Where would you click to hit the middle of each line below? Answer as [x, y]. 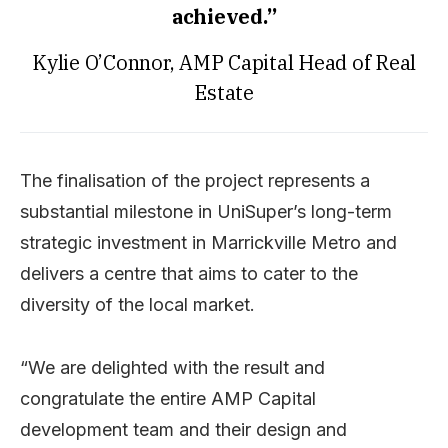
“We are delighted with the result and [172, 367]
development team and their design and [183, 429]
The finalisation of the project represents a [195, 180]
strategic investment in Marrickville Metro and [208, 242]
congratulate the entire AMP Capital [168, 398]
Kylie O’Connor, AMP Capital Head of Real [224, 62]
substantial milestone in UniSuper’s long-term [206, 211]
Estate [224, 92]
